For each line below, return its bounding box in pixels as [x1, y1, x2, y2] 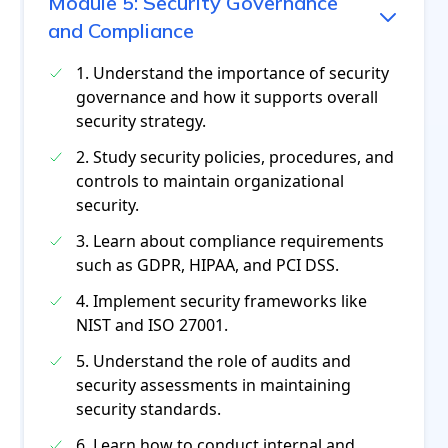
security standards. [76, 398, 221, 420]
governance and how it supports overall [76, 86, 378, 108]
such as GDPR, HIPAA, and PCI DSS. [76, 254, 339, 276]
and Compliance [48, 18, 194, 43]
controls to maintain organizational [76, 170, 344, 192]
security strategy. [76, 110, 206, 132]
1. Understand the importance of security [76, 62, 389, 84]
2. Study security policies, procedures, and [76, 146, 394, 168]
